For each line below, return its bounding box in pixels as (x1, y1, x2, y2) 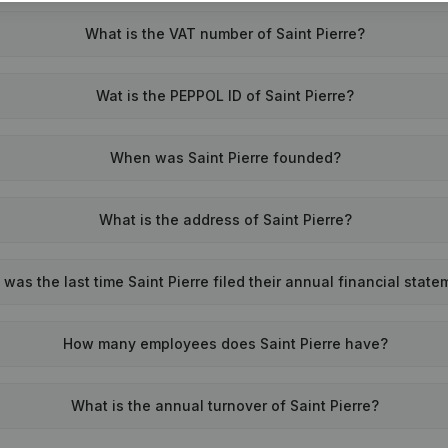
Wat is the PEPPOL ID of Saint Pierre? (96, 87, 355, 104)
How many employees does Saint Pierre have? (62, 335, 388, 352)
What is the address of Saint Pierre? (98, 211, 352, 228)
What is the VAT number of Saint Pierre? (85, 25, 366, 42)
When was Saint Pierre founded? (109, 149, 341, 166)
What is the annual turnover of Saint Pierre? (71, 397, 380, 414)
